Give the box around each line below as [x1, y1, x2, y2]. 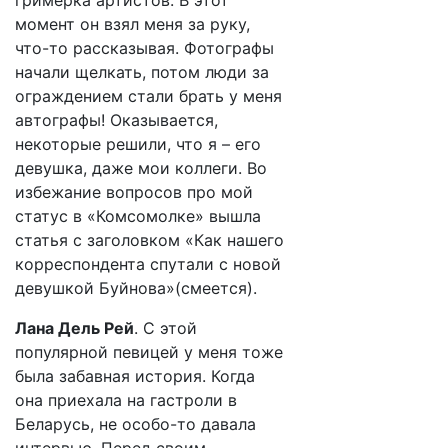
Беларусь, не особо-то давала [15, 414, 256, 434]
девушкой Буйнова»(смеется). [15, 278, 267, 298]
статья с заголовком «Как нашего [15, 230, 284, 250]
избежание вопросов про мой [15, 182, 253, 202]
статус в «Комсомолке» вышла [15, 206, 261, 226]
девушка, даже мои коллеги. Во [15, 158, 267, 178]
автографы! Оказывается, [15, 110, 218, 130]
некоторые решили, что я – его [15, 134, 261, 154]
